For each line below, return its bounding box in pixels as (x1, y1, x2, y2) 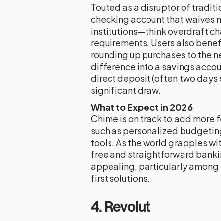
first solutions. (91, 172, 150, 184)
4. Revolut (91, 198, 150, 215)
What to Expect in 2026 (91, 101, 193, 112)
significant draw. (91, 84, 161, 96)
